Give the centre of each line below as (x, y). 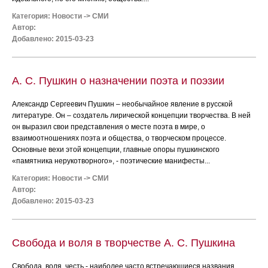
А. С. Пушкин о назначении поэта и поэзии (118, 81)
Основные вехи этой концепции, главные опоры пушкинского (116, 150)
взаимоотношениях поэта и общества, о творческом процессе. (119, 138)
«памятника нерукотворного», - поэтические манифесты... (111, 161)
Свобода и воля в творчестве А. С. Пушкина (124, 243)
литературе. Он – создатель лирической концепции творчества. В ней (131, 115)
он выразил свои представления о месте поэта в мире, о (109, 127)
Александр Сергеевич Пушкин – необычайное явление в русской (122, 104)
